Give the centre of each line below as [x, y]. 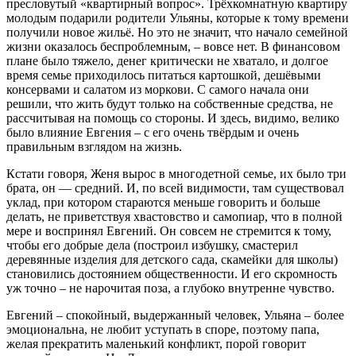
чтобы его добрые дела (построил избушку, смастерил [152, 245]
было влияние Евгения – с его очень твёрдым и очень [153, 132]
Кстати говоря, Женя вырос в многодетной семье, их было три [176, 173]
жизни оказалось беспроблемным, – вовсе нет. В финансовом [173, 46]
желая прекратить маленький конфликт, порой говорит [156, 343]
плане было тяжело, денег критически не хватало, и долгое [167, 60]
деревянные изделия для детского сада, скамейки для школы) [172, 259]
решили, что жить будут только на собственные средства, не [170, 103]
